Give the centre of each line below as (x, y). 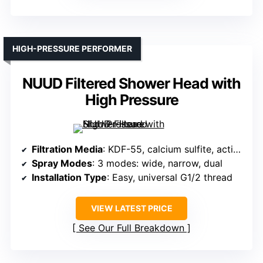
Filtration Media (67, 149)
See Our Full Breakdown (131, 228)
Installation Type (69, 178)
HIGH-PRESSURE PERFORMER (72, 49)
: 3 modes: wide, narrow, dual (157, 163)
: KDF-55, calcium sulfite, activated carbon (168, 149)
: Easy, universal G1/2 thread (170, 178)
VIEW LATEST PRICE (131, 208)
